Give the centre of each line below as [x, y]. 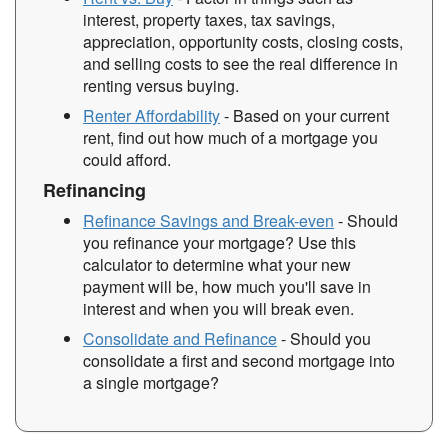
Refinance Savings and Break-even [208, 220]
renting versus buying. [161, 85]
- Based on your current [304, 115]
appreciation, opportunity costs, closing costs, [243, 41]
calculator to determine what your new [217, 264]
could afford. [127, 159]
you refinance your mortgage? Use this [219, 242]
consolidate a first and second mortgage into [239, 360]
